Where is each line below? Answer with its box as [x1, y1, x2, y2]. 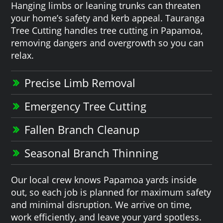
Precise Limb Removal [24, 75, 136, 90]
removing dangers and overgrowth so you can [11, 36, 204, 49]
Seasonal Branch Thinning [24, 145, 159, 160]
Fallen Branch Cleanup [24, 121, 140, 137]
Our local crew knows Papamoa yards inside [11, 173, 197, 186]
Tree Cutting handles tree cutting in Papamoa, [11, 24, 203, 36]
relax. [11, 49, 34, 61]
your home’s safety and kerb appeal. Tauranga [11, 11, 205, 24]
